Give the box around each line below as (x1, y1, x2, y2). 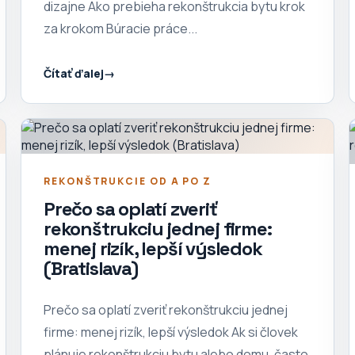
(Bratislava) (44, 256, 138, 281)
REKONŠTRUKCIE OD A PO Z (44, 174, 212, 189)
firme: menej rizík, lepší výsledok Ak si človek (44, 323, 298, 342)
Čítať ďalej (44, 65, 104, 81)
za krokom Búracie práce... (44, 20, 197, 38)
